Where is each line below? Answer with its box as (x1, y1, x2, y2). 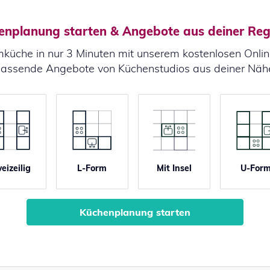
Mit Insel (156, 163, 192, 174)
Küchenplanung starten (80, 206, 190, 218)
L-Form (77, 163, 107, 174)
